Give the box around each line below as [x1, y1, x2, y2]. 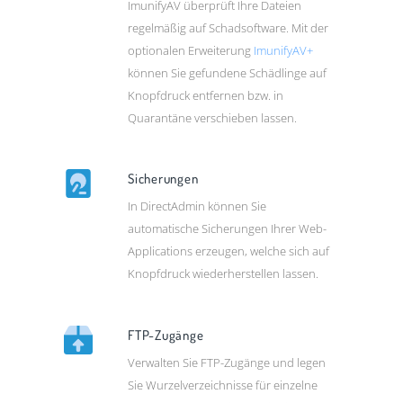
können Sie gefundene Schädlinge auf [128, 65, 327, 82]
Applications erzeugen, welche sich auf [128, 243, 330, 260]
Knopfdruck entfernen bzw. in [128, 87, 284, 104]
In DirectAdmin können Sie [128, 198, 267, 215]
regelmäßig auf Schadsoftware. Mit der [128, 20, 329, 37]
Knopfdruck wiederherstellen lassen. [128, 265, 319, 282]
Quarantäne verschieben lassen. [128, 110, 298, 127]
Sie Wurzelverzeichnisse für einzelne [128, 376, 318, 393]
